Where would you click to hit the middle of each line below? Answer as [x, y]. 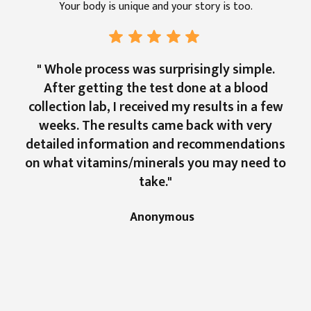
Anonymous [162, 217]
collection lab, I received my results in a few [155, 107]
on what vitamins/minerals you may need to [155, 163]
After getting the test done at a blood [155, 89]
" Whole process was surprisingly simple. [155, 70]
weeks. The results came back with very [155, 126]
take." [155, 182]
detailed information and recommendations [155, 145]
